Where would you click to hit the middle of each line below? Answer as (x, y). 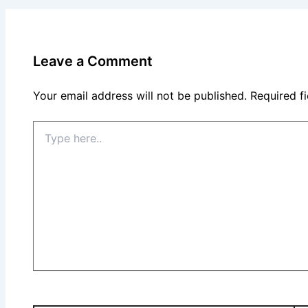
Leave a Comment (93, 61)
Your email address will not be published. (140, 95)
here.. (45, 140)
